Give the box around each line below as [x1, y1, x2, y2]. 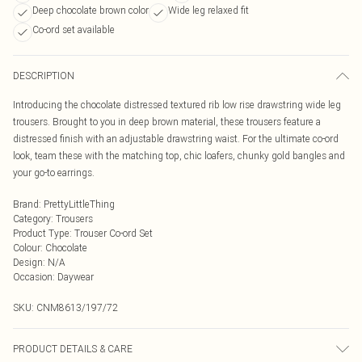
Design [13, 256, 43, 268]
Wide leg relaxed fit [168, 4, 249, 16]
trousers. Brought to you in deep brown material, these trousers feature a [13, 116, 321, 128]
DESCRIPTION [13, 69, 74, 82]
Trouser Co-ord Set [74, 227, 153, 239]
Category [13, 213, 51, 225]
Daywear [57, 271, 94, 283]
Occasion [13, 271, 53, 283]
